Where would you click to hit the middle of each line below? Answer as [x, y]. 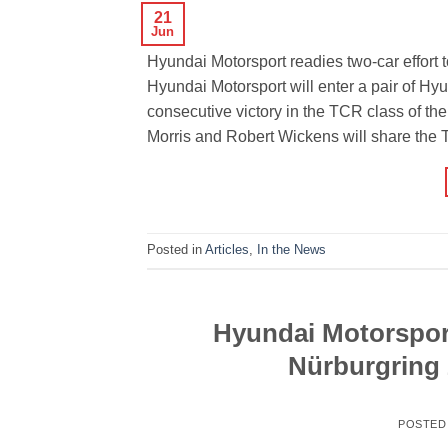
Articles [227, 250]
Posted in [176, 250]
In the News [291, 250]
